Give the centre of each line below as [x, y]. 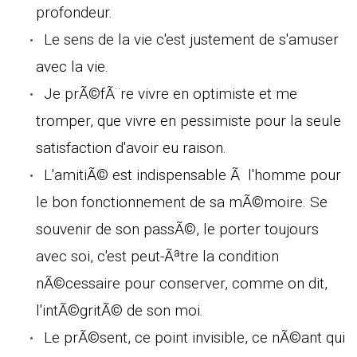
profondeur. [74, 12]
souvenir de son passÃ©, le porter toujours [177, 229]
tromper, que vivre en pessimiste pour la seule [188, 120]
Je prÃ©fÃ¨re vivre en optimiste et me [171, 93]
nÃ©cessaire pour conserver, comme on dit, [182, 283]
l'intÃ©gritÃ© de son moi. [120, 310]
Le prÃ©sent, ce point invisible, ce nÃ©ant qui [194, 337]
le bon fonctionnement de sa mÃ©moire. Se [182, 202]
